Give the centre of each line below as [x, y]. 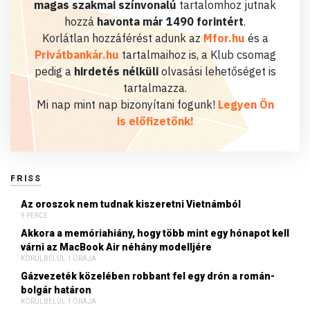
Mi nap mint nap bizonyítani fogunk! [127, 104]
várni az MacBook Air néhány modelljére [116, 247]
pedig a [54, 71]
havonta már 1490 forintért [170, 21]
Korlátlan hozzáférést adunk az [122, 38]
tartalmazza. [155, 88]
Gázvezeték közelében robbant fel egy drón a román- [148, 276]
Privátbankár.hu [76, 54]
